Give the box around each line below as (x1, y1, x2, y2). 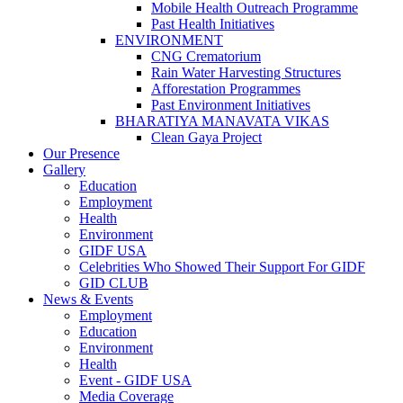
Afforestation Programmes (151, 80, 300, 96)
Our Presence (43, 145, 120, 161)
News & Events (43, 291, 133, 307)
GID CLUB (79, 274, 148, 291)
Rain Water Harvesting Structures (151, 64, 341, 80)
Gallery (43, 161, 85, 177)
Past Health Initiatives (151, 15, 274, 31)
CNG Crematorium (151, 48, 261, 64)
